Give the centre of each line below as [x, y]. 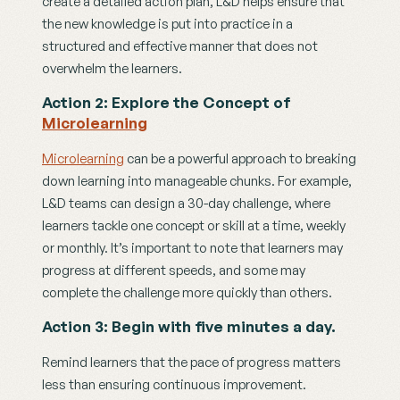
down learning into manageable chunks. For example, [197, 181]
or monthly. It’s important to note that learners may [192, 248]
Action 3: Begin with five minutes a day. [189, 327]
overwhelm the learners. [113, 69]
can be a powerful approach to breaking [240, 159]
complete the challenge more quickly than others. [187, 293]
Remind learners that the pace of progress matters [192, 362]
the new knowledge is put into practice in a [167, 24]
